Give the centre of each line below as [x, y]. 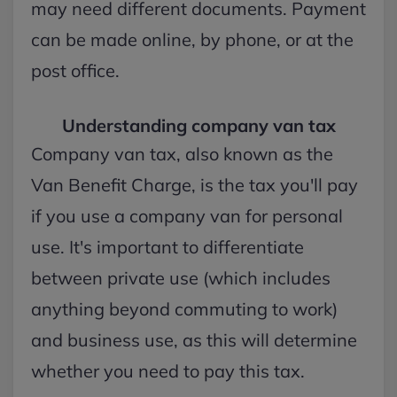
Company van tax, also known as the [182, 154]
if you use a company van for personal [187, 216]
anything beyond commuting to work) [184, 309]
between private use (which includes [181, 278]
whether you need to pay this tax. [170, 371]
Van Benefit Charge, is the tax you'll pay [195, 185]
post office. [78, 70]
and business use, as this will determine [194, 340]
